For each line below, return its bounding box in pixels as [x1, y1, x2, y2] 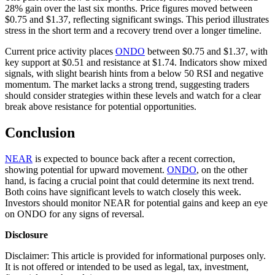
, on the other [196, 165, 247, 176]
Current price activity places [5, 46, 115, 57]
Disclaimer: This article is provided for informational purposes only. [5, 250, 266, 261]
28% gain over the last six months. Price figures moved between [5, 3, 252, 14]
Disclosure [5, 230, 48, 241]
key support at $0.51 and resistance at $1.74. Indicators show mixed [5, 57, 267, 68]
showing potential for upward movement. [5, 165, 167, 176]
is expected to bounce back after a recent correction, [33, 153, 235, 165]
